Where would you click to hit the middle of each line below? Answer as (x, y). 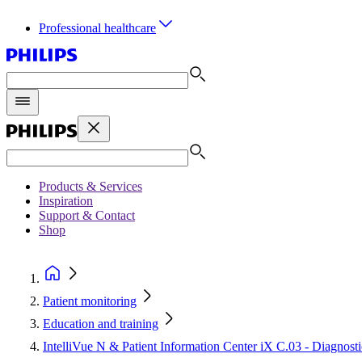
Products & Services (90, 186)
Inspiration (66, 201)
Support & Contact (87, 215)
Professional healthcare (97, 28)
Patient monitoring (90, 301)
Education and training (101, 324)
